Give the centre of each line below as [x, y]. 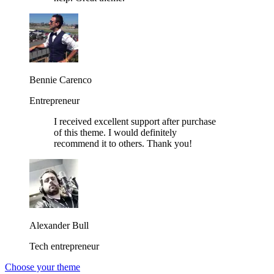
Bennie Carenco [61, 80]
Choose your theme [43, 267]
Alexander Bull [59, 226]
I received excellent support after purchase [135, 122]
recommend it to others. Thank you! [123, 144]
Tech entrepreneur [64, 246]
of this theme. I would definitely [115, 133]
